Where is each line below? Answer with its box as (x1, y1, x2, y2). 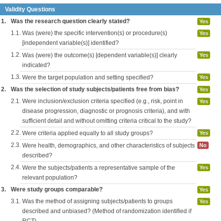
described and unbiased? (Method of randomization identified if (22, 208, 191, 215)
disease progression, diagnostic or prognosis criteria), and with (22, 108, 190, 114)
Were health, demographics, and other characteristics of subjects (22, 142, 195, 149)
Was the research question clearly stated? (11, 18, 130, 25)
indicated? (22, 62, 50, 69)
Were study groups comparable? (11, 186, 103, 193)
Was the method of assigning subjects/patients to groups (22, 198, 173, 205)
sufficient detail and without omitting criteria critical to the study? (22, 117, 191, 124)
